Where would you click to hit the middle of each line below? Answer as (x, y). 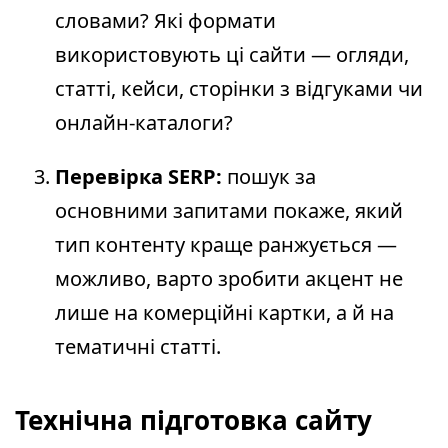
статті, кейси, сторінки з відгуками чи (239, 89)
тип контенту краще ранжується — (226, 245)
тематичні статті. (138, 347)
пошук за (269, 177)
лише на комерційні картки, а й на (224, 313)
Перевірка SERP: (138, 177)
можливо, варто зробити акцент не (229, 279)
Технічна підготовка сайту (193, 420)
